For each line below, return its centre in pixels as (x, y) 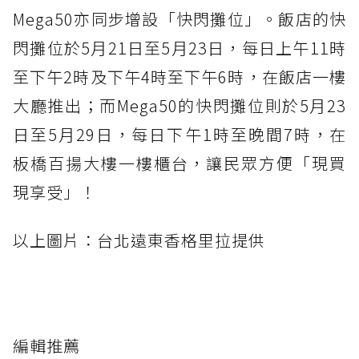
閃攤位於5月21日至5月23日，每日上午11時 (179, 47)
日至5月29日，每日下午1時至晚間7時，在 (179, 134)
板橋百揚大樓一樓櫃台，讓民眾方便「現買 (179, 163)
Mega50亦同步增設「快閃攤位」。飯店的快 (179, 18)
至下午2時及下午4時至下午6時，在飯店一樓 (179, 76)
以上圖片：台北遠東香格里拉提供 (139, 240)
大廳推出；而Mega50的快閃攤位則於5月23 (179, 105)
